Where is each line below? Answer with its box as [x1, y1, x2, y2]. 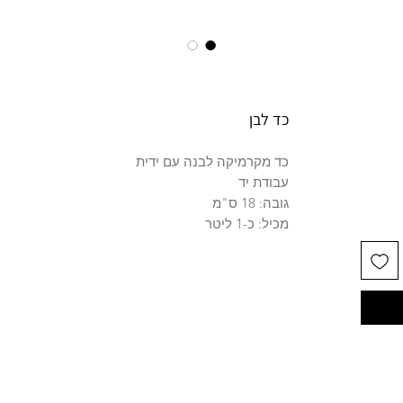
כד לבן [248, 109, 289, 130]
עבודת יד [237, 174, 289, 192]
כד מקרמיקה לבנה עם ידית [135, 153, 289, 171]
